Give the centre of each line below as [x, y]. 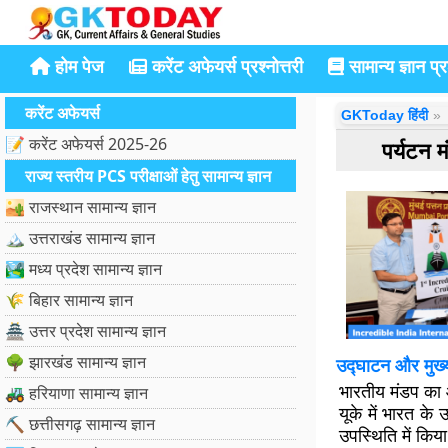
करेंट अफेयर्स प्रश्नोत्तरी [225, 66]
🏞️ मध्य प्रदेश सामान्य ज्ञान [83, 269]
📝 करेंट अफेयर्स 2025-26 [86, 144]
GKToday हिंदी [384, 115]
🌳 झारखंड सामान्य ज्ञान [75, 362]
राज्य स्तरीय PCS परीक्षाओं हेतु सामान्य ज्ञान [148, 176]
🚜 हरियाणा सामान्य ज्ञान [76, 393]
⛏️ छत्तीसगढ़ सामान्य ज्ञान [80, 424]
